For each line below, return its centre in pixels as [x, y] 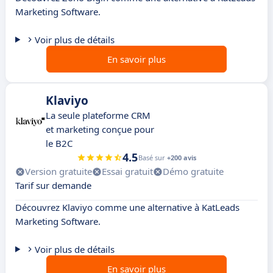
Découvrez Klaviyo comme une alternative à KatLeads [127, 207]
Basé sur [153, 158]
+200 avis [182, 158]
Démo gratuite [193, 172]
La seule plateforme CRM [98, 115]
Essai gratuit [127, 172]
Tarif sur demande [53, 186]
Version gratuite [58, 172]
